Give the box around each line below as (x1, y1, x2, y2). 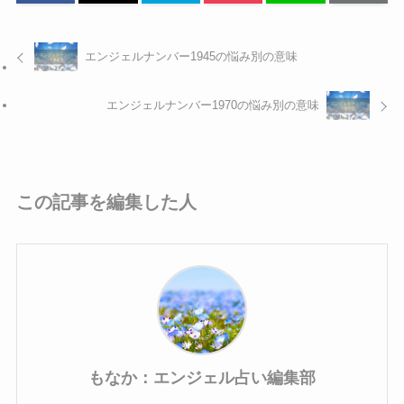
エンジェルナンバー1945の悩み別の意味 (85, 50, 298, 64)
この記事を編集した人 (15, 191, 197, 212)
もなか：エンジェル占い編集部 (88, 368, 316, 387)
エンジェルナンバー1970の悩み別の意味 (106, 98, 319, 113)
